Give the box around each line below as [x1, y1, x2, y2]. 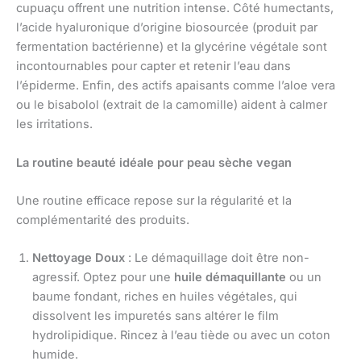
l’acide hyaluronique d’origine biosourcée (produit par [16, 20, 317, 35]
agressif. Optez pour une [32, 270, 174, 285]
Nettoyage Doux [32, 251, 125, 266]
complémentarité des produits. [16, 213, 189, 228]
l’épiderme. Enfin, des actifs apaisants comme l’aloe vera [16, 78, 335, 93]
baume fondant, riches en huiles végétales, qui [32, 289, 297, 305]
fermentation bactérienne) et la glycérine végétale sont [16, 39, 327, 55]
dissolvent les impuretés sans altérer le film [32, 309, 279, 324]
